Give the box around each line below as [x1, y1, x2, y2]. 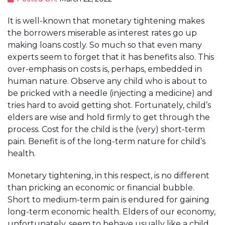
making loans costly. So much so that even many [8, 40, 202, 50]
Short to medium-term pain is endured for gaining [8, 195, 209, 204]
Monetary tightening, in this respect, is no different [8, 171, 209, 180]
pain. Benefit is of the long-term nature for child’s [8, 137, 205, 146]
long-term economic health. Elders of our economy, [8, 207, 215, 216]
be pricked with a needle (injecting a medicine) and [8, 88, 212, 98]
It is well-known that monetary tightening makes [8, 16, 204, 26]
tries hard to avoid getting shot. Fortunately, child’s [8, 100, 211, 110]
